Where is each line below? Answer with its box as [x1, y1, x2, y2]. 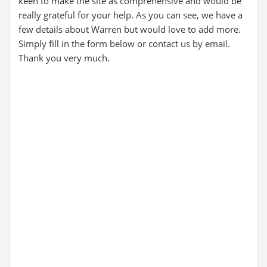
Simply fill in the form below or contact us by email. [18, 38, 230, 49]
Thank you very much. [18, 52, 110, 64]
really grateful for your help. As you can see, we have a [18, 9, 243, 21]
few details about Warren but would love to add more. [18, 23, 241, 35]
